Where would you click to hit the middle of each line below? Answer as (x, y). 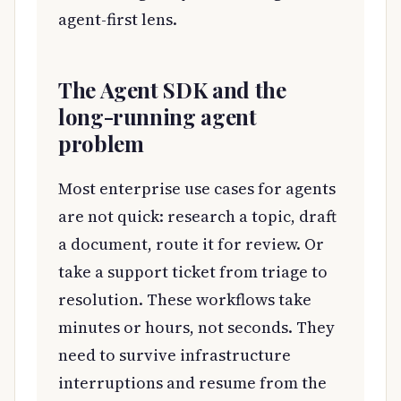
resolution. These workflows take (185, 299)
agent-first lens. (118, 19)
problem (101, 143)
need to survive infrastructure (175, 354)
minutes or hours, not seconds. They (196, 327)
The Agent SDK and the (172, 89)
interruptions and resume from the (192, 382)
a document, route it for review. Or (191, 243)
